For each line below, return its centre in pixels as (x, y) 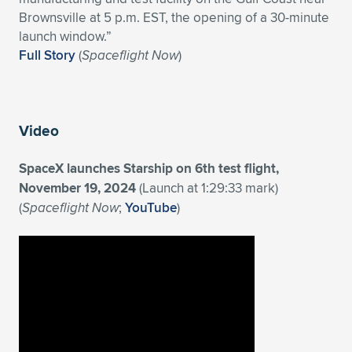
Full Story (47, 55)
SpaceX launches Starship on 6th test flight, (149, 169)
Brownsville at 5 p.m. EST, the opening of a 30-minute (174, 17)
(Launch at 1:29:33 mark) (207, 188)
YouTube (151, 207)
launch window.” (65, 36)
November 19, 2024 (77, 188)
